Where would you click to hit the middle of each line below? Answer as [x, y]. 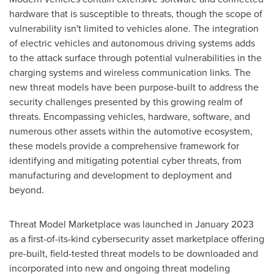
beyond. [28, 190]
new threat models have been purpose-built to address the [134, 87]
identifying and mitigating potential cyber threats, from [125, 160]
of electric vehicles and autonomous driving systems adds [132, 43]
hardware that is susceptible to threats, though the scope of [136, 13]
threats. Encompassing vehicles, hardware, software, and [130, 116]
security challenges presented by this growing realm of [126, 102]
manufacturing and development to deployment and [120, 175]
